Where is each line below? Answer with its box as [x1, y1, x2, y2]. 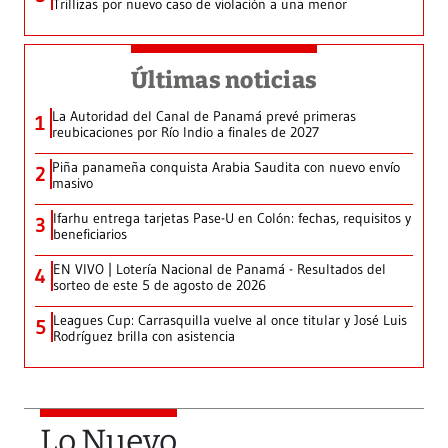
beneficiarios [53, 224, 127, 243]
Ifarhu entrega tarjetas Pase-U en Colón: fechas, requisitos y [53, 208, 411, 227]
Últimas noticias [131, 65, 317, 94]
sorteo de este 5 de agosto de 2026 [53, 275, 266, 294]
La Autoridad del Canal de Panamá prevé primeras [52, 106, 356, 125]
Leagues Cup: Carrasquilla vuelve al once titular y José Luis [53, 310, 407, 329]
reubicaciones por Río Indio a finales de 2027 [52, 122, 319, 141]
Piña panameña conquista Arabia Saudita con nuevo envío [52, 157, 400, 176]
